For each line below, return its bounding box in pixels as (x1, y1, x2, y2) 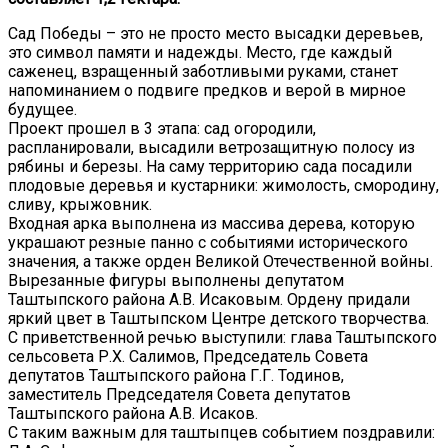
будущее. (8, 99, 77, 119)
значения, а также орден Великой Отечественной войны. (8, 251, 433, 271)
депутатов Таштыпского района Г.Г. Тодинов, (8, 365, 344, 385)
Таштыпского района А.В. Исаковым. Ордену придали (8, 289, 410, 309)
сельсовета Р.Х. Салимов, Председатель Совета (8, 346, 368, 366)
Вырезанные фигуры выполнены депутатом (8, 270, 344, 290)
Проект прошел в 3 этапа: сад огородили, (8, 118, 316, 138)
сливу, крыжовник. (8, 194, 160, 214)
